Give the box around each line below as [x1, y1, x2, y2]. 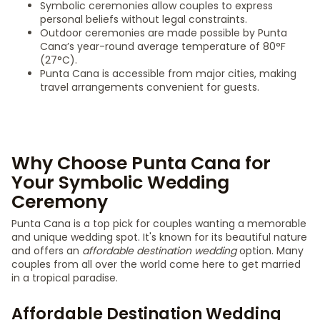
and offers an [11, 244, 82, 258]
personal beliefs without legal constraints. [40, 12, 247, 26]
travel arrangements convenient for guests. [40, 80, 259, 94]
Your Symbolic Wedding [11, 170, 229, 195]
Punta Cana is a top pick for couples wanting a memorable [11, 216, 306, 231]
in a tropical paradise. [11, 271, 118, 285]
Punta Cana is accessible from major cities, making [40, 66, 296, 81]
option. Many [236, 244, 304, 258]
